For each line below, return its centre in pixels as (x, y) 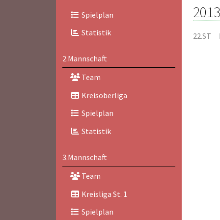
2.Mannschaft (84, 59)
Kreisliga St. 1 (103, 194)
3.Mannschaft (84, 157)
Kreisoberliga (103, 95)
